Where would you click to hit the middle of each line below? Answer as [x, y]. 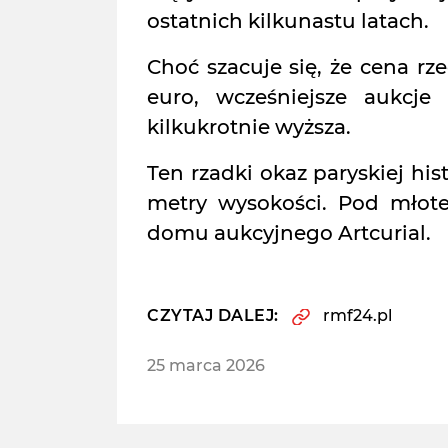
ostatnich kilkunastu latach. [288, 21]
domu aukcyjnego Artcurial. [289, 233]
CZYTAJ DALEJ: [213, 315]
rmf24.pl [357, 315]
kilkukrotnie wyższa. [249, 127]
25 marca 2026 [206, 365]
